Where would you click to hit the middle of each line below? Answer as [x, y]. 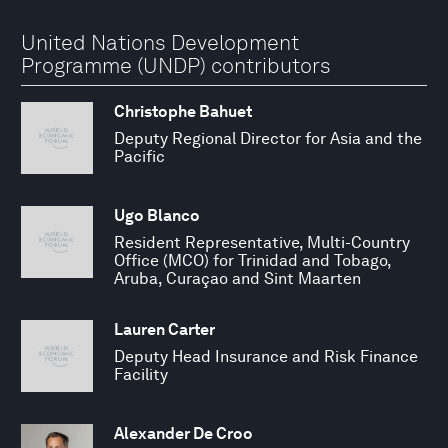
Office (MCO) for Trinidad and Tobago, [252, 260]
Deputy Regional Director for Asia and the [268, 138]
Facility [141, 374]
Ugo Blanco [157, 215]
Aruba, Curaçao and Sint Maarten [237, 278]
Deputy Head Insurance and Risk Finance [266, 356]
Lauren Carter [164, 329]
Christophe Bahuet [183, 111]
